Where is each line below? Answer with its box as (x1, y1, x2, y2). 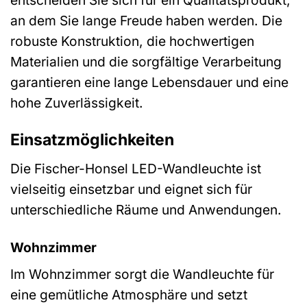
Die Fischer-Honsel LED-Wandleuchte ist (10, 160, 261, 177)
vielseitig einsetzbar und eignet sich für (10, 180, 252, 197)
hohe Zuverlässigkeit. (10, 95, 143, 112)
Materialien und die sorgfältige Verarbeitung (10, 53, 282, 71)
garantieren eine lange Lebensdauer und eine (10, 74, 288, 91)
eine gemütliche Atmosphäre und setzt (10, 286, 247, 304)
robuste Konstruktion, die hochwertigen (10, 33, 254, 50)
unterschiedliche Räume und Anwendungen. (10, 201, 282, 218)
